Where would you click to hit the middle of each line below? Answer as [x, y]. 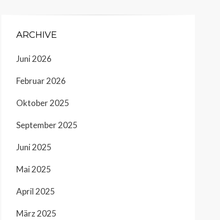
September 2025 [47, 125]
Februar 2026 [41, 81]
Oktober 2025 [43, 103]
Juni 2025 [34, 147]
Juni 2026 [34, 58]
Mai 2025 [34, 169]
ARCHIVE [37, 35]
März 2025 [36, 213]
